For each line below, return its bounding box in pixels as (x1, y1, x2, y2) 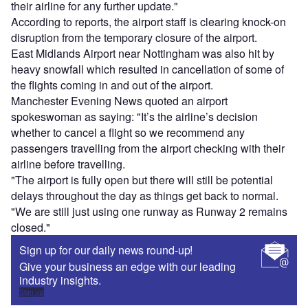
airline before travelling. (11, 156, 125, 173)
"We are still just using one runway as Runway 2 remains (11, 203, 287, 220)
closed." (11, 219, 50, 236)
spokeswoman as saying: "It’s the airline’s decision (11, 109, 258, 125)
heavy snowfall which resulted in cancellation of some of (11, 61, 284, 78)
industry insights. (19, 272, 101, 289)
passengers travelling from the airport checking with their (11, 140, 285, 157)
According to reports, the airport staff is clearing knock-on (11, 14, 286, 30)
